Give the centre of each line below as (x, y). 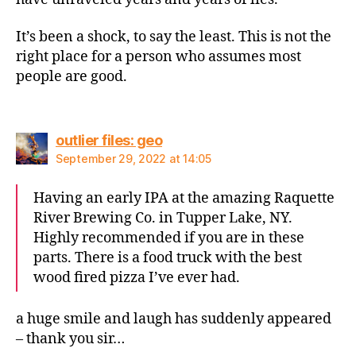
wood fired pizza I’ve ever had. (137, 277)
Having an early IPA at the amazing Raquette (184, 198)
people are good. (72, 77)
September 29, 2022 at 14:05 (133, 158)
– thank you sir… (70, 339)
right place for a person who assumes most (159, 57)
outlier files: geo (109, 140)
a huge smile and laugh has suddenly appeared (174, 319)
